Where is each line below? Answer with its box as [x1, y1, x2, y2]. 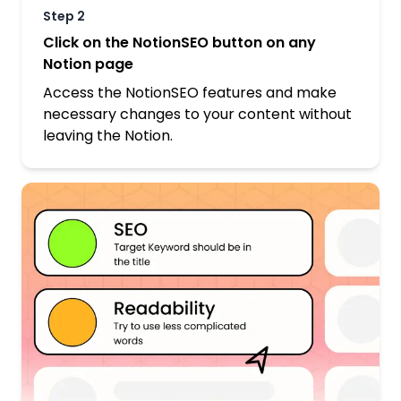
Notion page [43, 54, 133, 75]
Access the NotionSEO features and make [43, 82, 337, 104]
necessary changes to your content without [43, 104, 352, 125]
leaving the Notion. [43, 125, 173, 147]
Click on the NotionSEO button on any [43, 32, 316, 54]
